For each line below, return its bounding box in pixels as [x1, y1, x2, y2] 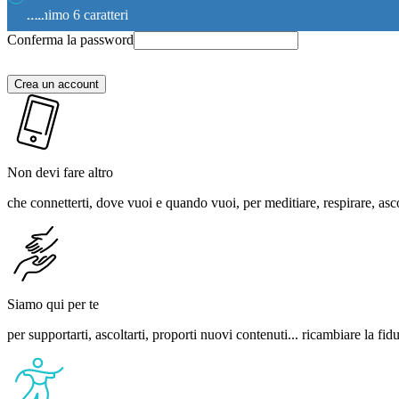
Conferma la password [7, 32, 134, 48]
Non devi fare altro [7, 165, 113, 181]
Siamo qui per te [7, 297, 99, 313]
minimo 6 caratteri [27, 7, 128, 23]
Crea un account [14, 77, 99, 92]
